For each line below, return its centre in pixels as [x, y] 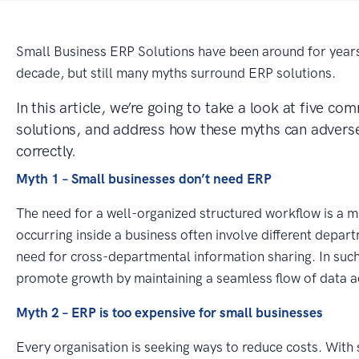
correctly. [46, 151]
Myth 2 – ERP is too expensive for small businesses [169, 312]
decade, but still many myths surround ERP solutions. [176, 73]
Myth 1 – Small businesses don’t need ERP [144, 178]
